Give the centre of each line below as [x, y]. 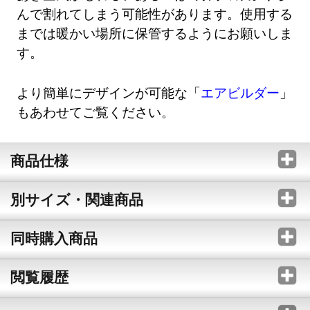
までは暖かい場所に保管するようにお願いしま [155, 33]
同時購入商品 [54, 238]
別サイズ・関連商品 [76, 199]
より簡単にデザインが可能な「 [109, 92]
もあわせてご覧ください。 [96, 111]
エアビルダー [240, 92]
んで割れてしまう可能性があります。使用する [155, 14]
